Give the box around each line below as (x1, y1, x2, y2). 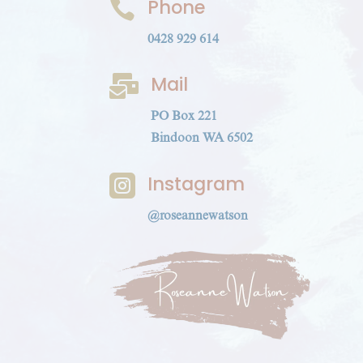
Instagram (147, 170, 245, 197)
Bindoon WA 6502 (150, 130, 253, 146)
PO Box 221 (150, 108, 217, 124)
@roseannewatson (147, 207, 248, 223)
